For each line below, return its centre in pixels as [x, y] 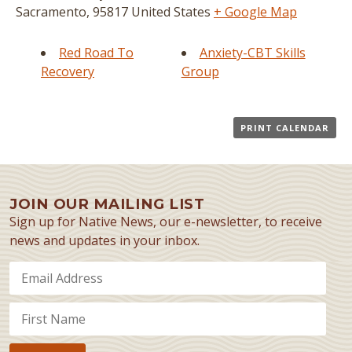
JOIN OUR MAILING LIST [107, 204]
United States [171, 12]
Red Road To [96, 53]
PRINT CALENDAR [285, 128]
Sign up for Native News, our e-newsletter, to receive [166, 222]
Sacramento [51, 12]
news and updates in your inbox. [104, 240]
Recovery [68, 71]
